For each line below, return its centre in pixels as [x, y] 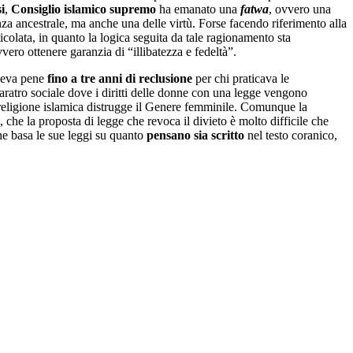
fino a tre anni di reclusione [120, 79]
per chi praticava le [241, 79]
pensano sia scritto [195, 136]
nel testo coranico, [291, 136]
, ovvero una [300, 9]
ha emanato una [198, 9]
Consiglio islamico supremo [84, 9]
